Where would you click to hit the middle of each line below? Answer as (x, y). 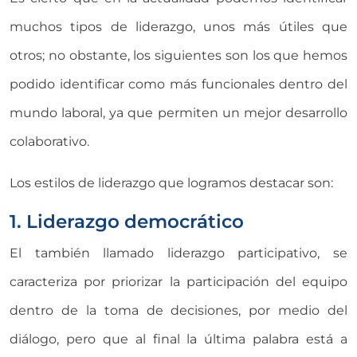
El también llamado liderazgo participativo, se (178, 253)
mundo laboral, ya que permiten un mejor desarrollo (178, 112)
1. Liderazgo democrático (127, 221)
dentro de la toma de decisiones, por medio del (178, 310)
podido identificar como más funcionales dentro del (178, 84)
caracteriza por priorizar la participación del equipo (178, 281)
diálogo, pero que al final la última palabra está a (178, 339)
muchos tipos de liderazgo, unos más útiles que (178, 26)
